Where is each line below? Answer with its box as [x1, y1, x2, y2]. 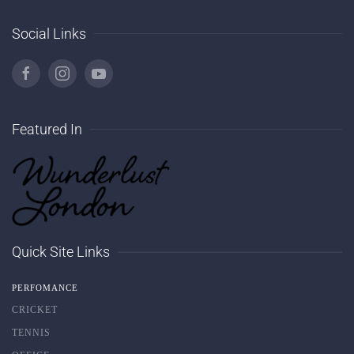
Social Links [12, 25, 86, 42]
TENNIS [12, 327, 51, 339]
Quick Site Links [12, 243, 110, 261]
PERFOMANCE [12, 283, 78, 293]
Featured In [12, 121, 82, 137]
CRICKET [12, 304, 58, 316]
